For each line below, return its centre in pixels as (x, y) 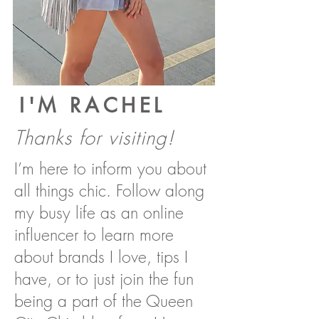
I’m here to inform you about (110, 168)
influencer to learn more (94, 235)
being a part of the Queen (104, 301)
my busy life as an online (99, 213)
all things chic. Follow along (109, 190)
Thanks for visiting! (94, 138)
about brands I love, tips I (101, 257)
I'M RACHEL (93, 105)
